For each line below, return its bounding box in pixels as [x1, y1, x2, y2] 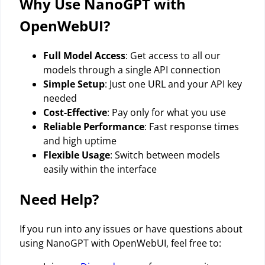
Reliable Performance [43, 120, 144, 133]
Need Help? [20, 189, 99, 209]
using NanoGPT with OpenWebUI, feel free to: [20, 236, 221, 250]
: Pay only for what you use [107, 106, 226, 119]
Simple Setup [43, 77, 105, 91]
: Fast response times [144, 120, 239, 133]
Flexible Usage [43, 148, 110, 161]
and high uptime [43, 134, 117, 147]
